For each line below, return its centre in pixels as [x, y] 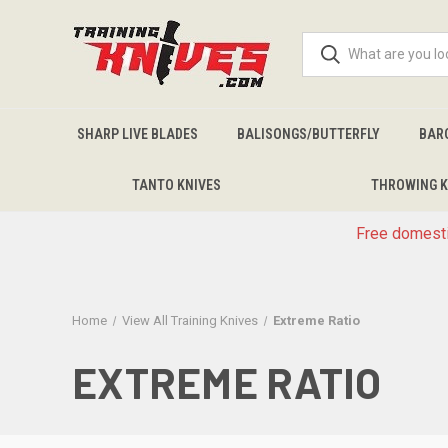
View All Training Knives [189, 320]
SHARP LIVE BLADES [137, 134]
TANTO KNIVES [176, 185]
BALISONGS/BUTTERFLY [308, 134]
